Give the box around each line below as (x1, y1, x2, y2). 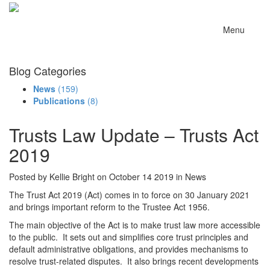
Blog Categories (9, 63, 86, 79)
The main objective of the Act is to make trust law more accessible (9, 219, 260, 231)
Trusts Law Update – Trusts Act (9, 122, 259, 148)
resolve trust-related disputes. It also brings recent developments (9, 255, 259, 268)
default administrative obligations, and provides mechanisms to (9, 243, 248, 256)
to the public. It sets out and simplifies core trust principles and (9, 231, 248, 243)
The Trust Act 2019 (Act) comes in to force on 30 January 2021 (9, 189, 250, 201)
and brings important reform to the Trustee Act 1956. (9, 201, 210, 213)
